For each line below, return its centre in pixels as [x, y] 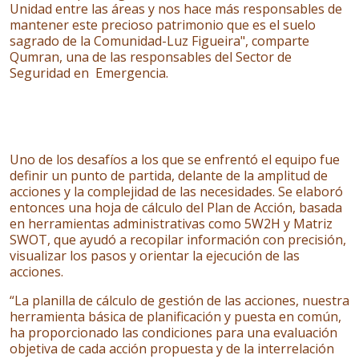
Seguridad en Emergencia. [89, 73]
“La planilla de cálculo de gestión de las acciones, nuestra [179, 301]
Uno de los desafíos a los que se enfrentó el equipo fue [175, 159]
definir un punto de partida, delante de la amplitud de [169, 175]
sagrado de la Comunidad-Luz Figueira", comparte [159, 41]
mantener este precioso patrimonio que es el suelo [163, 25]
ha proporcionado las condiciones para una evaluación [173, 333]
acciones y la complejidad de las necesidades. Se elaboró [176, 192]
